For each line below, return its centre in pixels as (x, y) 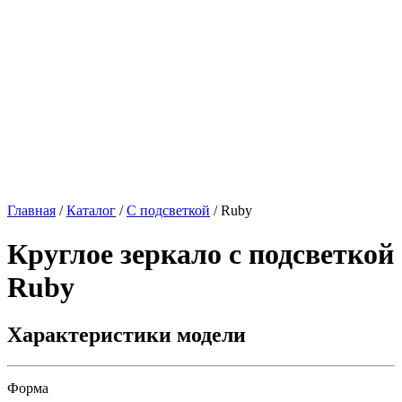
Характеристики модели (127, 335)
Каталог (91, 210)
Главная (31, 210)
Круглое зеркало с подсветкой (201, 253)
